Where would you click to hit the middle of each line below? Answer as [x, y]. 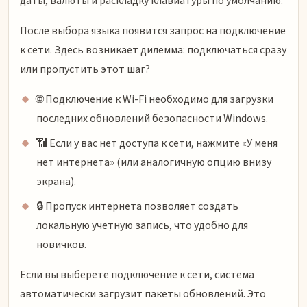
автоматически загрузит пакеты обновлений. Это [143, 294]
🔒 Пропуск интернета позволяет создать [137, 206]
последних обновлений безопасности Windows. [152, 118]
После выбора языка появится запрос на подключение [153, 30]
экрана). [56, 181]
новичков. [61, 244]
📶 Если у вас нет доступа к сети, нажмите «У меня [157, 143]
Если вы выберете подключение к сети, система [137, 274]
